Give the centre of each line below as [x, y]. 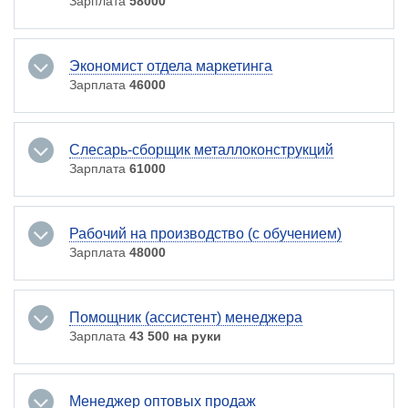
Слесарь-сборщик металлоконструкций [201, 150]
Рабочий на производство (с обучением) [205, 234]
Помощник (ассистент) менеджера [186, 317]
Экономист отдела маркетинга [171, 66]
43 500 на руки [175, 336]
